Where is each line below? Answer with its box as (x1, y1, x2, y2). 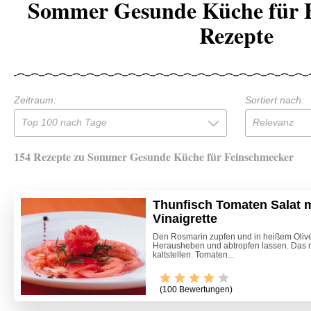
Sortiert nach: (244, 94, 304, 106)
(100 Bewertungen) (160, 285, 233, 295)
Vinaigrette (153, 211, 217, 226)
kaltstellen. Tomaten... (153, 249, 234, 260)
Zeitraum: (14, 94, 56, 106)
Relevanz (252, 116, 294, 128)
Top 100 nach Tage (22, 116, 107, 128)
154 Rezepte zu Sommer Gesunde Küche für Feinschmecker (14, 148, 294, 165)
